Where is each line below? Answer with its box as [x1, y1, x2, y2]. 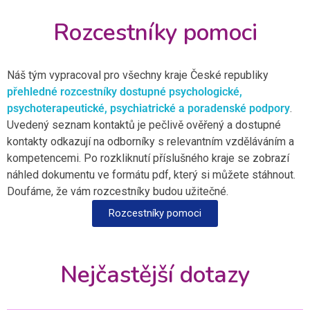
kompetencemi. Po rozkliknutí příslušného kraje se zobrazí [7, 151, 289, 165]
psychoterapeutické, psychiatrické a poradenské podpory [7, 101, 290, 115]
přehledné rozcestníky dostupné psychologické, [7, 84, 242, 98]
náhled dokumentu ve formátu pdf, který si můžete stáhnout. [7, 167, 295, 181]
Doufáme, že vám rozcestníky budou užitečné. [7, 184, 231, 198]
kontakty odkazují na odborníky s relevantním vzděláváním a [7, 134, 294, 148]
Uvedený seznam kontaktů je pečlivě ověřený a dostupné [7, 118, 281, 131]
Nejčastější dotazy [60, 258, 250, 291]
